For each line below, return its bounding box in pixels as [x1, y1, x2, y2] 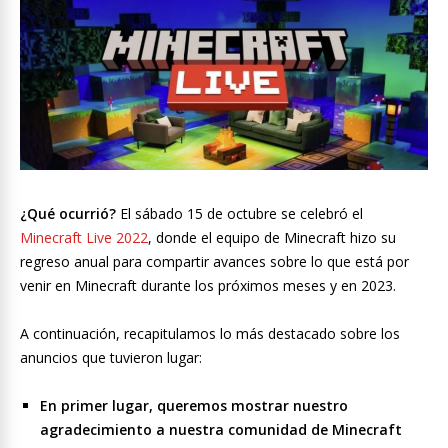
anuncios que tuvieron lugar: [20, 348, 202, 368]
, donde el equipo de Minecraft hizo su [148, 228, 396, 248]
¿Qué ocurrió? [20, 204, 116, 224]
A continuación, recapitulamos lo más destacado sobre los [20, 324, 400, 344]
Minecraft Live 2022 [20, 228, 148, 248]
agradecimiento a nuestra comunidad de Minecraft [40, 420, 402, 440]
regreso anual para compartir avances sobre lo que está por [20, 252, 409, 272]
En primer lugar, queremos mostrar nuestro [40, 396, 348, 416]
